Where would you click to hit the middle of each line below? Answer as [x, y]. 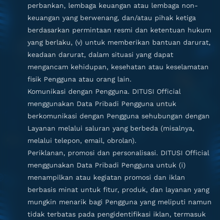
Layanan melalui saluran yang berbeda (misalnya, [111, 128]
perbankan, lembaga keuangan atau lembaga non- [113, 5]
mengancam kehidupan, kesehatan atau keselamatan [118, 67]
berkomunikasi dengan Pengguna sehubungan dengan [119, 116]
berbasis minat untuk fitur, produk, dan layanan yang [118, 190]
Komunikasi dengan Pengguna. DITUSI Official [104, 91]
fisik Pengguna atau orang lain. [80, 79]
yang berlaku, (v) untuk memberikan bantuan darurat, [119, 42]
